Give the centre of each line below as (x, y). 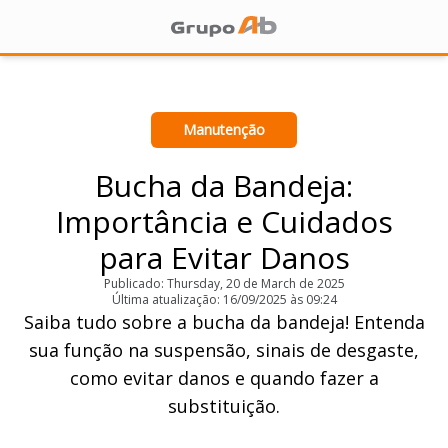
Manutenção (224, 129)
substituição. (224, 406)
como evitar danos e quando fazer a (224, 378)
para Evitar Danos (224, 257)
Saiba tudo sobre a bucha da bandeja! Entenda (224, 322)
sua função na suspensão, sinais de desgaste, (224, 350)
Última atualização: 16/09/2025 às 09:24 (224, 299)
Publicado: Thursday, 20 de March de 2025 (224, 283)
